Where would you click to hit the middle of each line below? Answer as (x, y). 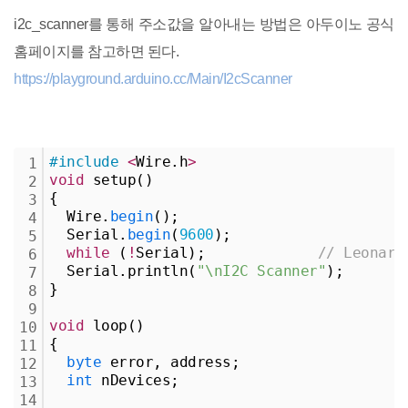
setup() (118, 179)
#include (84, 161)
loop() (114, 325)
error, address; (170, 362)
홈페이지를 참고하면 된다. (96, 51)
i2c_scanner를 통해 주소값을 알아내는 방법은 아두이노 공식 (204, 24)
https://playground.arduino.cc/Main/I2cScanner (153, 78)
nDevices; (136, 380)
